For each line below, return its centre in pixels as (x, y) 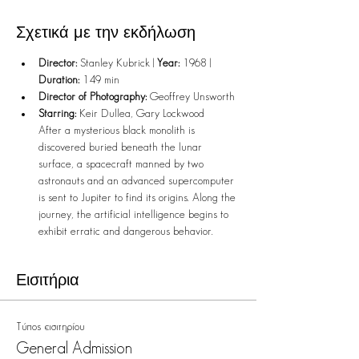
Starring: (57, 114)
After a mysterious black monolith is (118, 131)
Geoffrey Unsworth (191, 97)
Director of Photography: (93, 97)
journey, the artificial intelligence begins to (135, 215)
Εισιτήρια (48, 280)
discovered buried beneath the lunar (122, 148)
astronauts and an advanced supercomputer (138, 182)
